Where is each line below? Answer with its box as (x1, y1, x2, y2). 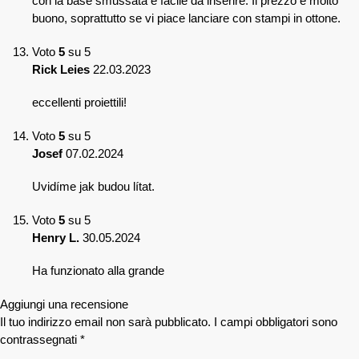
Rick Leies (32, 62, 93, 76)
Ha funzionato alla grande (32, 264, 164, 278)
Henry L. (32, 230, 83, 244)
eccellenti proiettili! (32, 95, 127, 110)
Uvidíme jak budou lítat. (32, 179, 155, 194)
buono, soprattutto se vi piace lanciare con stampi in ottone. (32, 11, 341, 26)
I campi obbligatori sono (214, 314, 337, 329)
